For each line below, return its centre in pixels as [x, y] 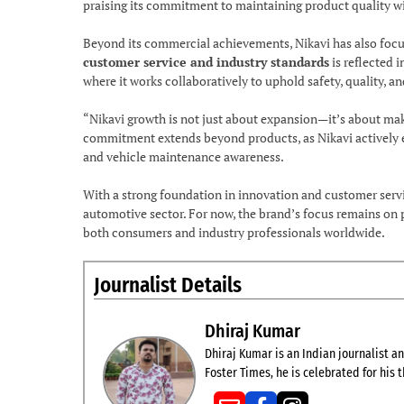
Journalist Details [168, 285]
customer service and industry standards [206, 62]
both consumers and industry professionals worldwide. [234, 232]
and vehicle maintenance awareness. [184, 156]
